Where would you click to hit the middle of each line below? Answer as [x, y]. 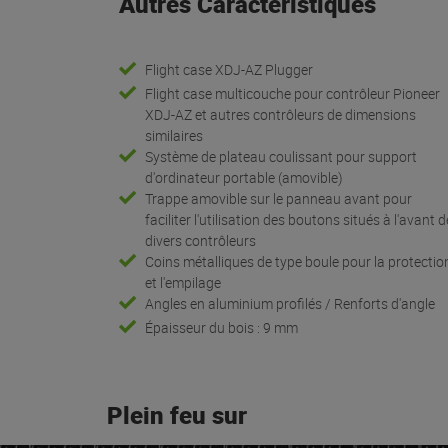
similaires [174, 135]
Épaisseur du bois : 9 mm [222, 327]
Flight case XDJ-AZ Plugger [229, 69]
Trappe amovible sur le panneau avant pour [279, 198]
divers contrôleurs [201, 240]
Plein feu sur [177, 414]
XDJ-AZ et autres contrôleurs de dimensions [281, 114]
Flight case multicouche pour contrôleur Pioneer [293, 93]
